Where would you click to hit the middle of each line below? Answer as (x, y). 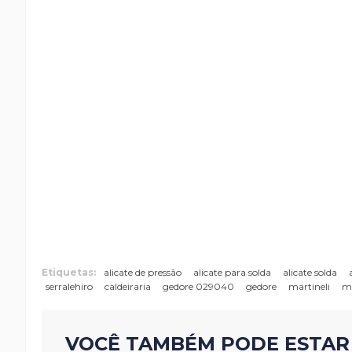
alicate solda (310, 272)
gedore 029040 (198, 286)
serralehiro (69, 286)
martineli (309, 286)
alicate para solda (232, 272)
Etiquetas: (69, 272)
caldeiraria (128, 286)
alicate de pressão (143, 272)
